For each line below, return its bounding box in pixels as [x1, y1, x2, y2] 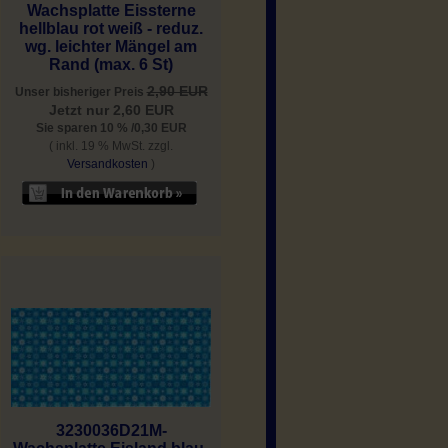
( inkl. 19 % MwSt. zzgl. [49, 139, 173, 154]
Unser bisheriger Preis [14, 85, 147, 100]
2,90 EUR [146, 83, 208, 100]
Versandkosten [67, 157, 148, 172]
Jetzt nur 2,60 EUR [48, 102, 174, 119]
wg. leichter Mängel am [25, 38, 197, 56]
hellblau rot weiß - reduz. [19, 20, 203, 38]
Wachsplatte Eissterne [26, 2, 196, 20]
